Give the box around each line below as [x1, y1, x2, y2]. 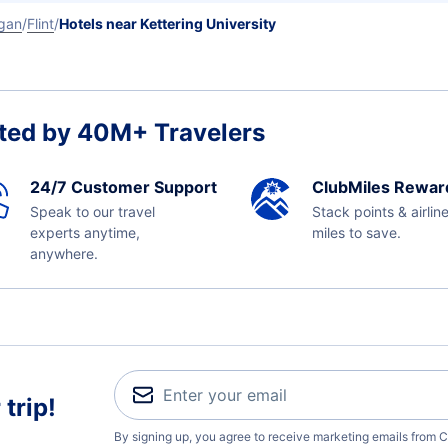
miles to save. [312, 224, 401, 241]
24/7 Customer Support [29, 177, 217, 197]
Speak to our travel [29, 203, 155, 220]
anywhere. [29, 245, 98, 262]
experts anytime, [29, 224, 140, 241]
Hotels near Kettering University [59, 15, 276, 32]
